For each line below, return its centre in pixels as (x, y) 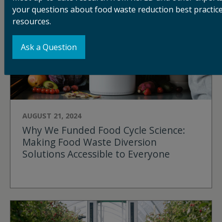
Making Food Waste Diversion (89, 142)
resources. (32, 21)
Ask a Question (49, 47)
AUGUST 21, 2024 (52, 116)
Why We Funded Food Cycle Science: (104, 130)
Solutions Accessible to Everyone (96, 154)
